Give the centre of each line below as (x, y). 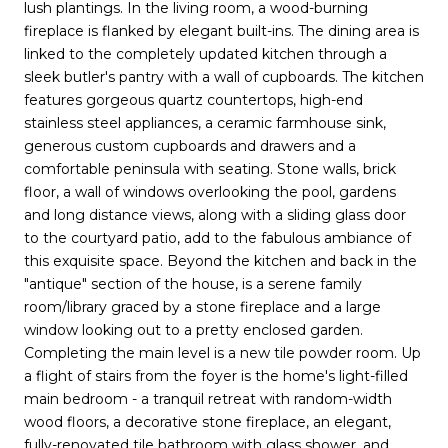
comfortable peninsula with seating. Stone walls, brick (210, 168)
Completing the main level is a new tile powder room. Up (222, 352)
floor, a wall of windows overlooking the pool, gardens (210, 191)
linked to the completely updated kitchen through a (205, 53)
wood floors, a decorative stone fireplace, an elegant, (207, 421)
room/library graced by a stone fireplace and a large (202, 306)
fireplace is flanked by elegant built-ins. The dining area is (221, 30)
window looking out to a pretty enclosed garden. (193, 329)
